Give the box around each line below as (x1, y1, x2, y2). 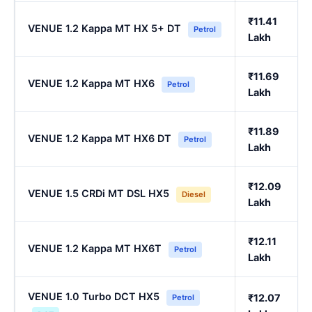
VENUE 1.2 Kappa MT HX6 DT (28, 132, 171, 145)
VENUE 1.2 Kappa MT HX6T (28, 242, 162, 255)
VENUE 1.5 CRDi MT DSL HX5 (28, 187, 169, 200)
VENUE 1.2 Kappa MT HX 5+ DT (28, 22, 181, 35)
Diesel (182, 189, 205, 200)
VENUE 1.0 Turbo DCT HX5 (28, 290, 159, 303)
